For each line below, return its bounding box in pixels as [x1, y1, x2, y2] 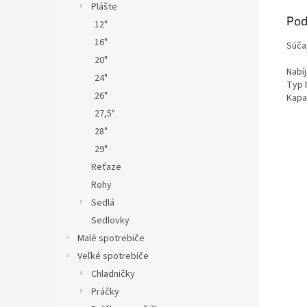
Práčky [91, 285, 119, 299]
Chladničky [91, 267, 135, 281]
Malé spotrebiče [77, 232, 145, 245]
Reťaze [91, 160, 121, 174]
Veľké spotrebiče [77, 249, 149, 263]
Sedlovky [91, 214, 130, 228]
